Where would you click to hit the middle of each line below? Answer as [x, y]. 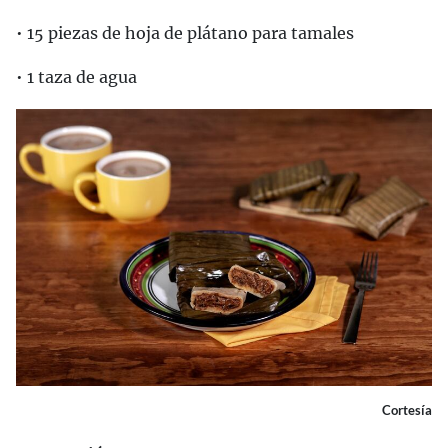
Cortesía [407, 409]
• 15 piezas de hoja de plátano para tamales [185, 33]
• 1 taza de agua [76, 77]
